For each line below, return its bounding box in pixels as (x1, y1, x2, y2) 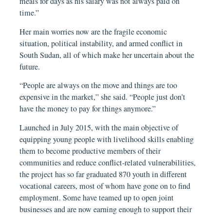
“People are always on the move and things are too (19, 80, 178, 91)
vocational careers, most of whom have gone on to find (19, 180, 191, 191)
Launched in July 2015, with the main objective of (19, 122, 179, 133)
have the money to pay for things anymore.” (19, 103, 156, 114)
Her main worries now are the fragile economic (19, 26, 167, 37)
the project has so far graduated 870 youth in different (19, 168, 187, 180)
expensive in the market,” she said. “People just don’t (19, 91, 186, 103)
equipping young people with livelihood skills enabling (19, 133, 194, 145)
